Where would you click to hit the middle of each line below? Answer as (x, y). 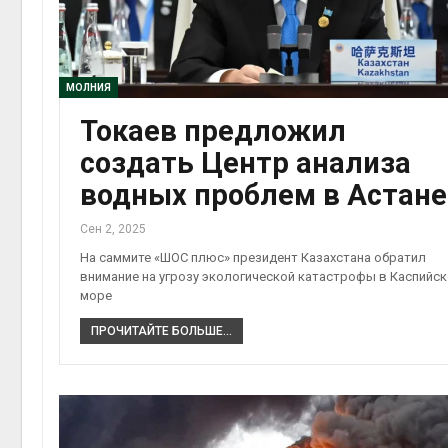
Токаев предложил (213, 131)
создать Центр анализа (245, 163)
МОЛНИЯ (88, 88)
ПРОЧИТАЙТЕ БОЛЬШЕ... (161, 331)
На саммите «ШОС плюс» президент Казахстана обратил (253, 258)
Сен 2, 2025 (113, 229)
